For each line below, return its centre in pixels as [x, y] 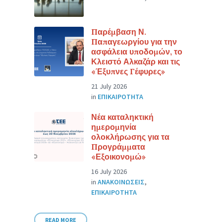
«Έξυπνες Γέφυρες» [128, 71]
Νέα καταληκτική [123, 117]
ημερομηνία [114, 127]
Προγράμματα [118, 147]
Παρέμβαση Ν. [119, 32]
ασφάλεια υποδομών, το [137, 52]
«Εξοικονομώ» [119, 157]
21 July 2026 [109, 86]
